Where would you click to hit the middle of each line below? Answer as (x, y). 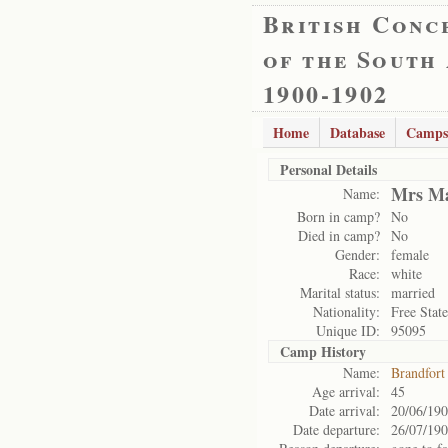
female (410, 254)
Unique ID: (348, 330)
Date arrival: (344, 410)
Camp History (323, 351)
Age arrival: (346, 391)
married (413, 292)
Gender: (357, 254)
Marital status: (340, 292)
